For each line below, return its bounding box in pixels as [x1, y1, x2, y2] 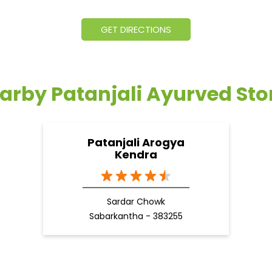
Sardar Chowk [107, 195, 165, 208]
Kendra [115, 147, 157, 163]
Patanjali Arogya [87, 135, 185, 151]
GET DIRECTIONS [101, 23, 171, 36]
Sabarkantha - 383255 [89, 210, 183, 223]
